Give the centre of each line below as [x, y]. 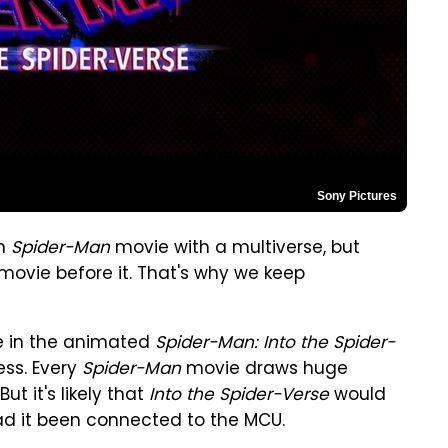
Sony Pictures [357, 196]
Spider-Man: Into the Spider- [275, 344]
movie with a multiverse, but [235, 249]
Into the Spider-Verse [239, 396]
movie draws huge [264, 370]
